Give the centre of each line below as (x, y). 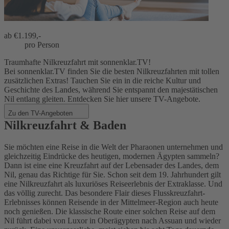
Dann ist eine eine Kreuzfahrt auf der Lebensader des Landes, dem (111, 166)
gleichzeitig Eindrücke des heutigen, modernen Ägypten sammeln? (112, 156)
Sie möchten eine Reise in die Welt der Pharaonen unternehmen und (113, 147)
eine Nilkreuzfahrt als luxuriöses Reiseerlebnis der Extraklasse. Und (113, 184)
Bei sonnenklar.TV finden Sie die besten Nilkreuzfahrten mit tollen (112, 72)
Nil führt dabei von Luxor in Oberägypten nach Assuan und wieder (112, 221)
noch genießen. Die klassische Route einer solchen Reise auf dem (110, 212)
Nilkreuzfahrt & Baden (65, 125)
